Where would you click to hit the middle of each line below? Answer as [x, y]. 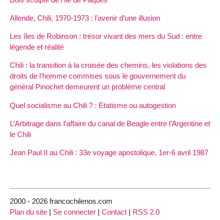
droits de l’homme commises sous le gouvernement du [98, 76]
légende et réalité [37, 47]
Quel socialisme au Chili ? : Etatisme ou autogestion [93, 105]
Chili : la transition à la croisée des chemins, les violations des [108, 65]
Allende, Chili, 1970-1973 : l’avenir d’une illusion [85, 18]
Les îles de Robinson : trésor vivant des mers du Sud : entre [106, 36]
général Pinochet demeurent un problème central [87, 87]
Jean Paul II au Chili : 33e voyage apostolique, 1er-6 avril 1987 [109, 152]
